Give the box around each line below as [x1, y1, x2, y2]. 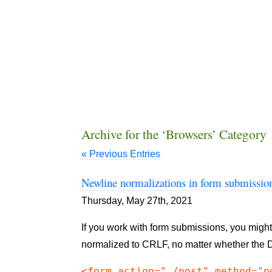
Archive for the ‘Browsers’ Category [81, 126, 267, 143]
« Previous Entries [81, 149, 161, 160]
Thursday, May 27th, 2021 [81, 195, 193, 206]
